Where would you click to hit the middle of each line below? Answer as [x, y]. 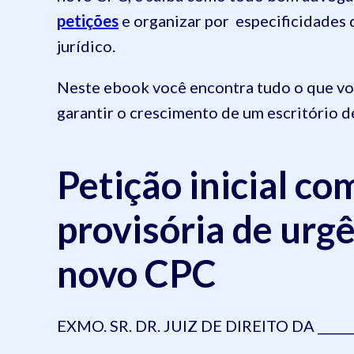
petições [88, 21]
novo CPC [137, 273]
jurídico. [86, 46]
